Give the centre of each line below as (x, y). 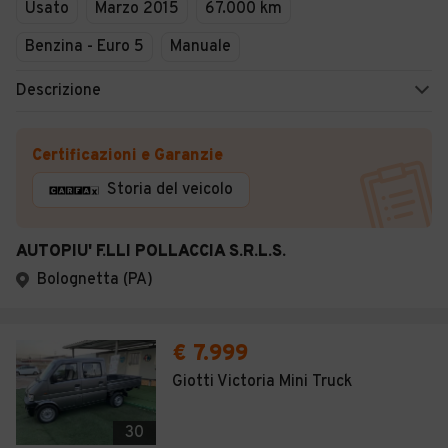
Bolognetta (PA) (95, 280)
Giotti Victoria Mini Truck (262, 382)
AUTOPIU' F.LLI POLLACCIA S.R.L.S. (151, 252)
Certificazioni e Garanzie (127, 156)
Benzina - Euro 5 (84, 47)
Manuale (200, 47)
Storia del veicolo (170, 190)
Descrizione (58, 91)
